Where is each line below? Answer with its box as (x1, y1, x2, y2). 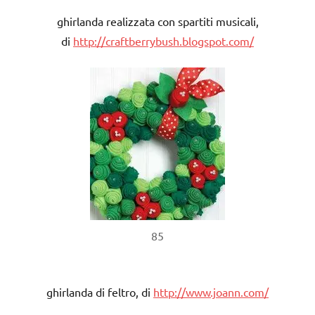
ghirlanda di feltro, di (46, 284, 153, 299)
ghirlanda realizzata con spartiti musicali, (56, 13, 259, 28)
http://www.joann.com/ (153, 284, 269, 299)
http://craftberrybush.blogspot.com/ (73, 33, 254, 48)
